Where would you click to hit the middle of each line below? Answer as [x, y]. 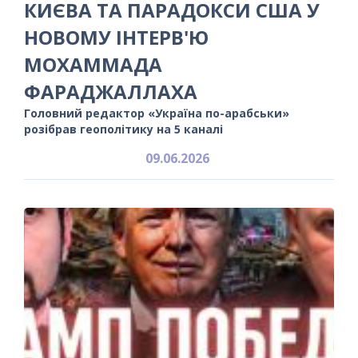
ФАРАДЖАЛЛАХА [111, 91]
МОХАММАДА [93, 64]
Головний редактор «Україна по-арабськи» [157, 113]
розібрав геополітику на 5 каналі [123, 129]
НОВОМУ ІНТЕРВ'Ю [116, 37]
